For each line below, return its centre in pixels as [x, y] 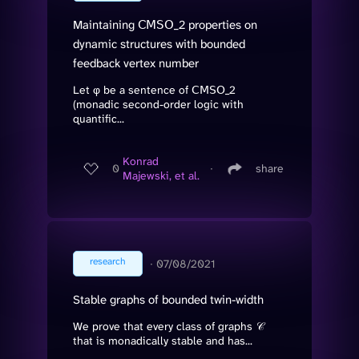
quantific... [99, 118]
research [108, 261]
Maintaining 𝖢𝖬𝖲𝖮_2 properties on [165, 24]
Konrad [141, 161]
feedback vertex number [136, 63]
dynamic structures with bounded [159, 44]
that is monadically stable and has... [163, 340]
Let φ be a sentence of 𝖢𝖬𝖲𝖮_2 [154, 89]
